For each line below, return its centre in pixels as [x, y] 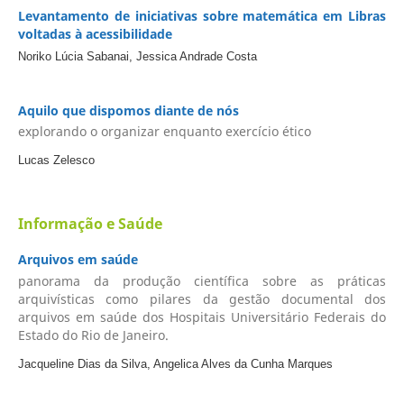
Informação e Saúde [90, 224]
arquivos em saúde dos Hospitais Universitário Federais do [202, 317]
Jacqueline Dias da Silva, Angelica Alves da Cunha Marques [175, 363]
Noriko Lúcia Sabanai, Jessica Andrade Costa [137, 56]
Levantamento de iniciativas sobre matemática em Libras [202, 16]
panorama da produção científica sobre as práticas [202, 280]
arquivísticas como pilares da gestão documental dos [202, 298]
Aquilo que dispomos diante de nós [128, 110]
